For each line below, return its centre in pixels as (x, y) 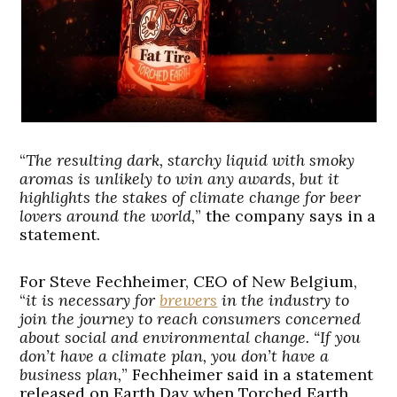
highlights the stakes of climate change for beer (191, 197)
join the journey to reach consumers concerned (191, 318)
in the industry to (284, 300)
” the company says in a (286, 215)
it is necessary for (93, 300)
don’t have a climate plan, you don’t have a (175, 355)
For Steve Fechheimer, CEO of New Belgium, (189, 281)
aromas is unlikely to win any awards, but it (180, 178)
